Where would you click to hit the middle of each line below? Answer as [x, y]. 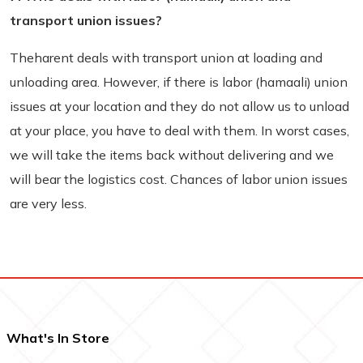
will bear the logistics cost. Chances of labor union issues [179, 179]
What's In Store [58, 338]
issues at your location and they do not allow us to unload [179, 106]
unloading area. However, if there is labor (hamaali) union [179, 82]
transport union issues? [86, 20]
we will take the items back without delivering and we [172, 155]
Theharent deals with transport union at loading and [166, 58]
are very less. [48, 203]
